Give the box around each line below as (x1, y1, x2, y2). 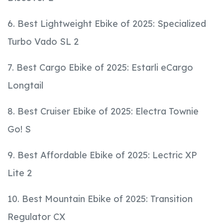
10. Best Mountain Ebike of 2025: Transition (7, 193, 193, 205)
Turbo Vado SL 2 (7, 36, 79, 48)
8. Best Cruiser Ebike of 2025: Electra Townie (7, 106, 199, 117)
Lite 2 (7, 167, 32, 179)
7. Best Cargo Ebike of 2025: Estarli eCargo (7, 62, 193, 74)
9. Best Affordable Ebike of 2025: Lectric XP (7, 149, 197, 161)
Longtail (7, 80, 43, 92)
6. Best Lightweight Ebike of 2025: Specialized (7, 18, 206, 30)
